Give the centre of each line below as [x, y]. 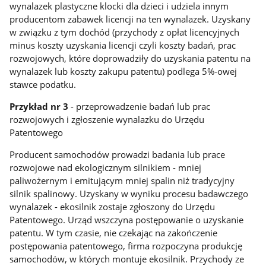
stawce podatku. [43, 85]
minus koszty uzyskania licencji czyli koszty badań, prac [123, 45]
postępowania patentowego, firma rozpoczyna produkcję [126, 246]
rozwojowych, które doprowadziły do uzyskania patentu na [130, 58]
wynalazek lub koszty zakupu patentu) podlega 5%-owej [123, 72]
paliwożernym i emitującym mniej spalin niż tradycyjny [122, 180]
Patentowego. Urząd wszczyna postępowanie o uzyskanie [127, 219]
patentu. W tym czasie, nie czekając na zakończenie [114, 232]
